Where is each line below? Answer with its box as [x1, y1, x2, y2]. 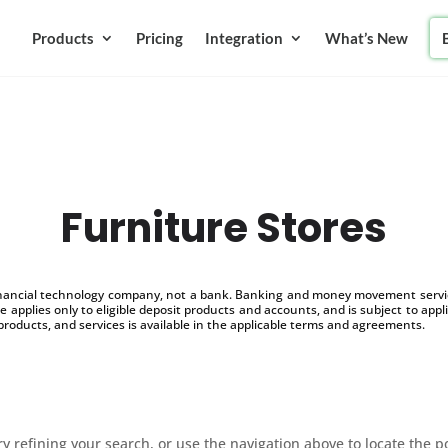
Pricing [135, 29, 183, 47]
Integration [204, 29, 283, 47]
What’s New [324, 29, 408, 47]
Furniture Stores [61, 199, 387, 256]
